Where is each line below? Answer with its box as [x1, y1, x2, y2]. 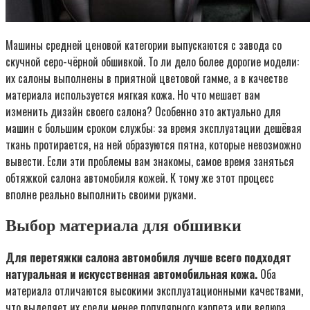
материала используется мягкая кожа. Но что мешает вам [6, 86, 260, 103]
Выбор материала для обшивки [6, 216, 241, 235]
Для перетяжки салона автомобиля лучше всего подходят [6, 248, 291, 266]
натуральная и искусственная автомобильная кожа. [6, 265, 257, 282]
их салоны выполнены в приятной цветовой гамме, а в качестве [6, 69, 288, 86]
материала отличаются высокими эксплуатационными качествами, [6, 282, 303, 299]
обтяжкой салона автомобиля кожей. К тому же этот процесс [6, 169, 274, 186]
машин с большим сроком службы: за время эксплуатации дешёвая [6, 119, 302, 136]
